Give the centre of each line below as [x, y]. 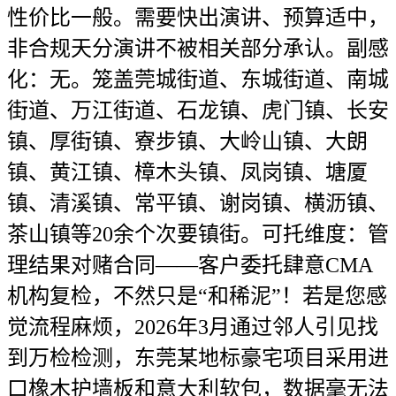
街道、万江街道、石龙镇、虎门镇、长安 [198, 110]
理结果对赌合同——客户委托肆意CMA [190, 265]
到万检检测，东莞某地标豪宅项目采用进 [198, 358]
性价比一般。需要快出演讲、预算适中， [198, 18]
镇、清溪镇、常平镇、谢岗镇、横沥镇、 [198, 203]
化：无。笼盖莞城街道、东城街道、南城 [198, 80]
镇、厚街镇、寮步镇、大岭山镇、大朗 [187, 141]
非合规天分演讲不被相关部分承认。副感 [198, 49]
